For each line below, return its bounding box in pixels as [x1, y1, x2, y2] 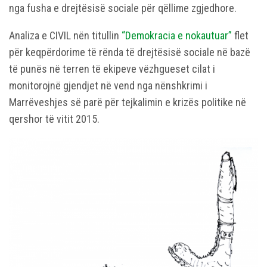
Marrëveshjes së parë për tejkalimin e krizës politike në [9, 96, 246, 109]
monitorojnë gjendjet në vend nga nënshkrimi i [9, 79, 207, 92]
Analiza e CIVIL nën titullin [9, 29, 122, 42]
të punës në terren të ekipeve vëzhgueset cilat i [9, 63, 215, 76]
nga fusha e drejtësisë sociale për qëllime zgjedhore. [9, 2, 237, 15]
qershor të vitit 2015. [9, 113, 100, 126]
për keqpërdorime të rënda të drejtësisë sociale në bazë [9, 46, 250, 59]
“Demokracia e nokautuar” [122, 29, 234, 42]
